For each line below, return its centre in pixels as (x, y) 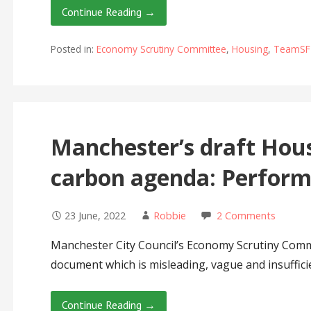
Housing (250, 49)
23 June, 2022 (95, 215)
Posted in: (73, 49)
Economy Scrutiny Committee (161, 49)
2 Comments (246, 215)
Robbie (169, 215)
